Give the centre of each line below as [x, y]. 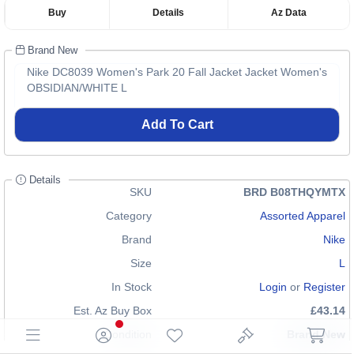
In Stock [132, 287]
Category [129, 216]
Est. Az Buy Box [113, 311]
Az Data [288, 13]
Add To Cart [177, 124]
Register [324, 287]
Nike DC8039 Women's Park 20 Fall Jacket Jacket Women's [177, 72]
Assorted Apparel [303, 216]
